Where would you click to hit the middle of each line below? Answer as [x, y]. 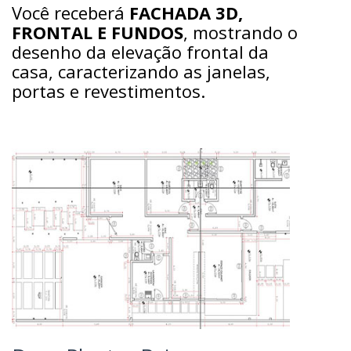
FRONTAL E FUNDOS [98, 33]
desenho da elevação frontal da [140, 52]
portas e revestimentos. [109, 91]
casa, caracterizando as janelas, [141, 72]
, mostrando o [241, 33]
